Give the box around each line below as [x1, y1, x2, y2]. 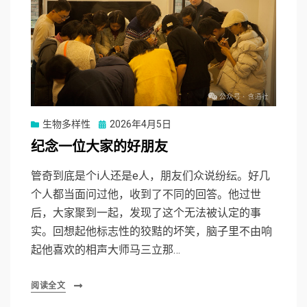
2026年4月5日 [110, 118, 171, 130]
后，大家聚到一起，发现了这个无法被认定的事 [31, 206, 261, 219]
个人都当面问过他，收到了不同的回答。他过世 [31, 187, 261, 201]
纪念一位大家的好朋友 [31, 137, 168, 156]
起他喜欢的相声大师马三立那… [31, 243, 180, 256]
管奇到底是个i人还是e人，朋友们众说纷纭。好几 [31, 169, 270, 182]
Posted [98, 117, 129, 129]
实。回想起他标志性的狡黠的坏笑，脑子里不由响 [31, 224, 272, 238]
